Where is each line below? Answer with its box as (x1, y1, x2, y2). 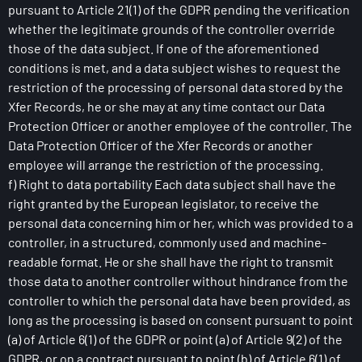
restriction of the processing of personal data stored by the (8, 79, 343, 95)
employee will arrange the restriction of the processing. (8, 157, 323, 172)
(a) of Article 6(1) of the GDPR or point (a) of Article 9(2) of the (8, 331, 343, 347)
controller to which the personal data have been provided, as (8, 293, 351, 308)
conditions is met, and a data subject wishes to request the (8, 60, 341, 75)
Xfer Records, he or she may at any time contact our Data (8, 99, 325, 114)
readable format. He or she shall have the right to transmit (8, 254, 334, 269)
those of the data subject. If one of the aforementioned (8, 40, 319, 56)
